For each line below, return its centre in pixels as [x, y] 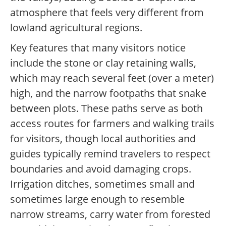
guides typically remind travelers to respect [110, 154]
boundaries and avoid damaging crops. [101, 169]
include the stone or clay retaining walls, [103, 63]
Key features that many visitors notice [98, 48]
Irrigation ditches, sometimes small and [102, 184]
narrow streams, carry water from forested [110, 214]
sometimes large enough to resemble [97, 199]
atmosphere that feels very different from [107, 13]
